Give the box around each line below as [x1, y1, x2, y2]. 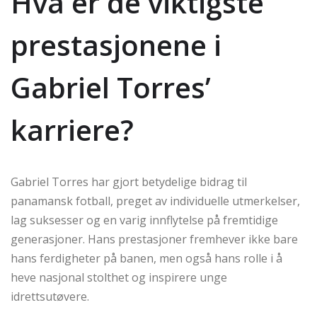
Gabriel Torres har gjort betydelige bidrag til [11, 174, 247, 190]
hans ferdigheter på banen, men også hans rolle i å [11, 250, 282, 266]
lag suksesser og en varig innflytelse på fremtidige [11, 212, 278, 228]
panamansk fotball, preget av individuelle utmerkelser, [11, 193, 300, 209]
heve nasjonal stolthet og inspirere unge [11, 270, 227, 285]
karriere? [11, 110, 134, 149]
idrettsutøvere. [11, 289, 89, 304]
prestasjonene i [11, 25, 221, 64]
